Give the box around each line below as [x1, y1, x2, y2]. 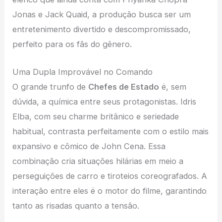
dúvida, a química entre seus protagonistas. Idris [12, 96, 197, 107]
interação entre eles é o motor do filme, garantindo [12, 185, 207, 196]
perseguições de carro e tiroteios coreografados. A [12, 170, 208, 181]
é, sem [159, 81, 187, 92]
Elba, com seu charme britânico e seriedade [12, 111, 179, 121]
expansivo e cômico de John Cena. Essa [12, 141, 166, 151]
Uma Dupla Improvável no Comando [12, 66, 153, 77]
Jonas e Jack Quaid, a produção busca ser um [12, 9, 191, 19]
